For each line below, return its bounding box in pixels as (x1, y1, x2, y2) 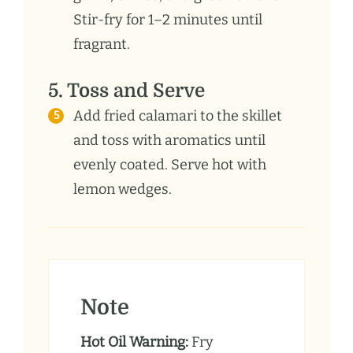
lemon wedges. (73, 180, 172, 198)
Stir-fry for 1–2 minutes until (73, 10, 262, 28)
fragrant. (73, 35, 130, 53)
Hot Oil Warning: (80, 333, 188, 351)
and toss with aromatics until (73, 131, 266, 149)
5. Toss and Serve (48, 79, 205, 102)
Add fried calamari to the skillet (73, 106, 282, 124)
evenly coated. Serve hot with (73, 155, 266, 173)
